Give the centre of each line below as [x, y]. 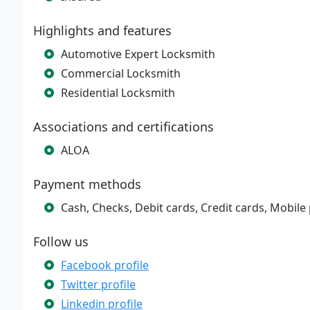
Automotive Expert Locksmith [138, 54]
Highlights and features [102, 30]
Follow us [61, 241]
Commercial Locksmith [121, 73]
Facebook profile [105, 265]
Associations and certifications [124, 127]
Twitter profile [98, 284]
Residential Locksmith [118, 93]
